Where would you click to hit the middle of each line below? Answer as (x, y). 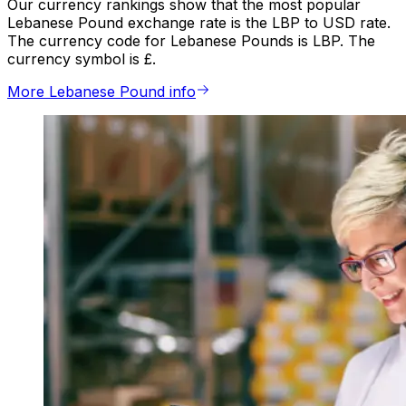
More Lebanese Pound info (101, 92)
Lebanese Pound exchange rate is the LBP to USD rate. (199, 23)
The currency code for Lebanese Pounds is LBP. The (191, 41)
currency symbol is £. (82, 59)
